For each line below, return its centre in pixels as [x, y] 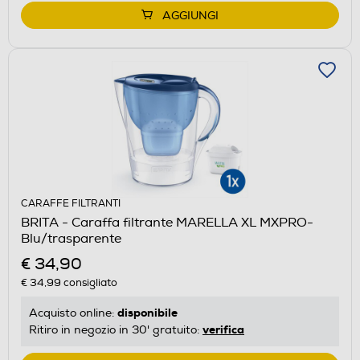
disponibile [147, 312]
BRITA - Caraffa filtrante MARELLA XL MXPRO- [167, 222]
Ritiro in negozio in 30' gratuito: [116, 329]
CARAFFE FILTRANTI [71, 203]
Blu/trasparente [71, 238]
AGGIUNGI [190, 15]
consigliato [89, 282]
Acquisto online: [73, 313]
